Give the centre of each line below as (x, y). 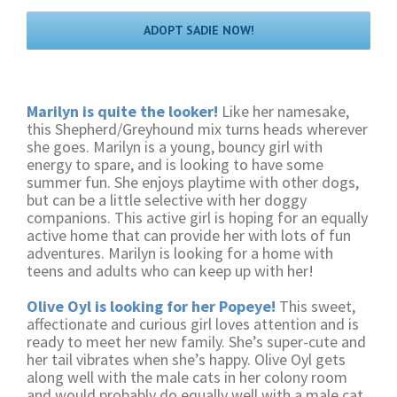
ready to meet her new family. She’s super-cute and (196, 342)
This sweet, (315, 306)
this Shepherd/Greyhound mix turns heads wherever (197, 129)
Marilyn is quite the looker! (122, 111)
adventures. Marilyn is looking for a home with (180, 253)
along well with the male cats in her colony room (187, 377)
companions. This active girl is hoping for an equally (197, 218)
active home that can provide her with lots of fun (189, 235)
